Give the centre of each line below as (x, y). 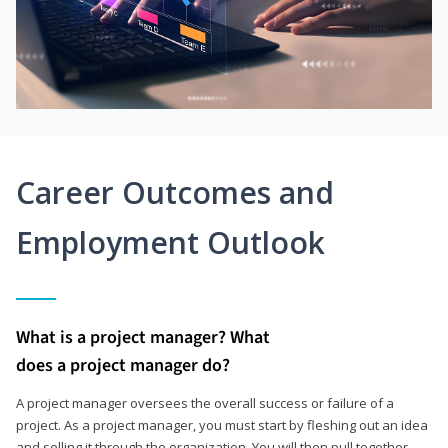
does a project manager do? (123, 365)
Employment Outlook (170, 242)
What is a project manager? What (143, 337)
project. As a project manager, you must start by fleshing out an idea (222, 424)
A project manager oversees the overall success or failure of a (205, 402)
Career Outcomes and (175, 192)
